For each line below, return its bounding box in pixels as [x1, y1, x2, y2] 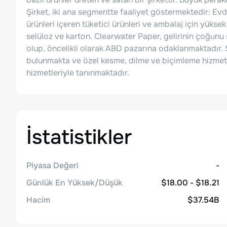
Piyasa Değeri [26, 160, 79, 171]
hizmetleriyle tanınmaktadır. [26, 67, 129, 78]
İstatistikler [26, 124, 132, 150]
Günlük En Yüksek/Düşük [26, 177, 123, 188]
